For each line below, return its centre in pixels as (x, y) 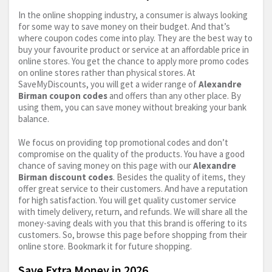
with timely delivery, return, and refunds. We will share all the (133, 212)
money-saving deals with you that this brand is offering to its (133, 223)
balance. (34, 119)
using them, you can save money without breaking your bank (132, 107)
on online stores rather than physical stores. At (107, 73)
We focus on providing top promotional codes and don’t (123, 143)
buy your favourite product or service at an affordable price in (134, 50)
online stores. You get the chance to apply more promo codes (134, 61)
